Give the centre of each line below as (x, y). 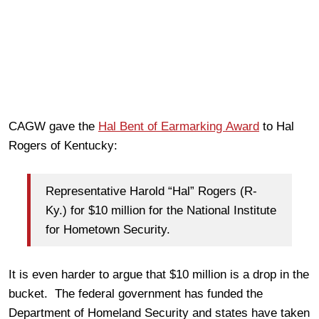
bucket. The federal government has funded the (136, 294)
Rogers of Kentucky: (63, 146)
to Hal (277, 126)
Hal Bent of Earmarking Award (179, 126)
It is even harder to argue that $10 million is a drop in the (159, 274)
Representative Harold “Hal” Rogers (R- (151, 191)
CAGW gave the (53, 126)
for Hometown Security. (108, 229)
